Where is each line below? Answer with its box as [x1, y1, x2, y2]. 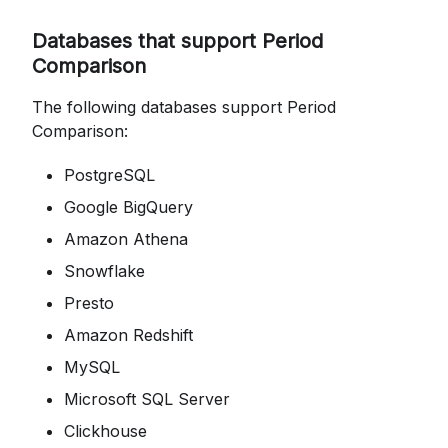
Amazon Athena [64, 228, 188, 249]
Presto [64, 292, 114, 313]
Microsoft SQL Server [64, 388, 230, 409]
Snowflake [64, 260, 145, 281]
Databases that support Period [32, 28, 323, 53]
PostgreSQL [64, 164, 155, 185]
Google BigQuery [64, 196, 193, 217]
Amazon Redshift [64, 324, 193, 345]
